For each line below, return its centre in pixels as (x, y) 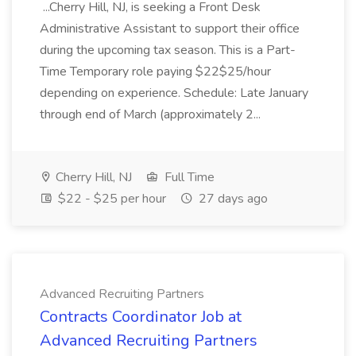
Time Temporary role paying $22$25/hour (155, 72)
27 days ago (232, 199)
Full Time (188, 177)
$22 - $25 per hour (110, 199)
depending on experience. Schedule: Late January (174, 93)
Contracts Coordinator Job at (141, 317)
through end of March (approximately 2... (152, 114)
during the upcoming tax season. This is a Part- (168, 50)
